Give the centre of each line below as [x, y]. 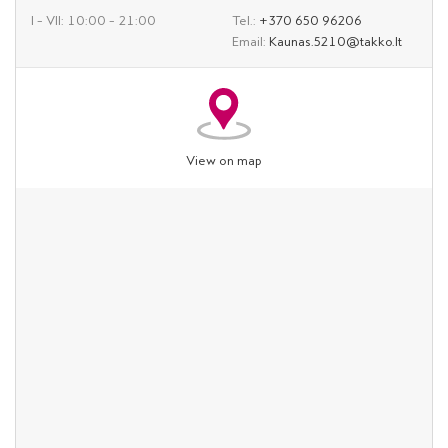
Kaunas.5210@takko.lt [335, 41]
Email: [250, 41]
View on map [224, 160]
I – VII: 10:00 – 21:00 [93, 20]
